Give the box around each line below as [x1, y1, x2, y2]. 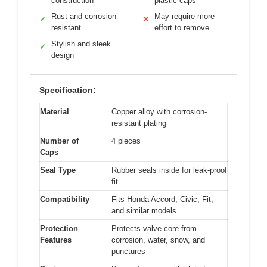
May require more [154, 12, 215, 21]
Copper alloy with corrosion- [111, 107, 207, 116]
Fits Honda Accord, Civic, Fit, [111, 195, 213, 204]
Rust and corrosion [51, 12, 116, 21]
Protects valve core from [111, 224, 197, 233]
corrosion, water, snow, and [111, 235, 205, 244]
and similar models [111, 206, 176, 215]
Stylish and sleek [51, 39, 111, 48]
